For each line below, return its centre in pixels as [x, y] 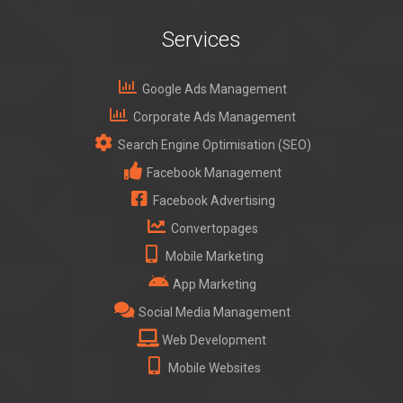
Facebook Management [213, 173]
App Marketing [213, 284]
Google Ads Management [213, 89]
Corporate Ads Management [213, 117]
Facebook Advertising [213, 201]
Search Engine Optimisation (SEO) [213, 145]
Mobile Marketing [213, 256]
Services [201, 40]
